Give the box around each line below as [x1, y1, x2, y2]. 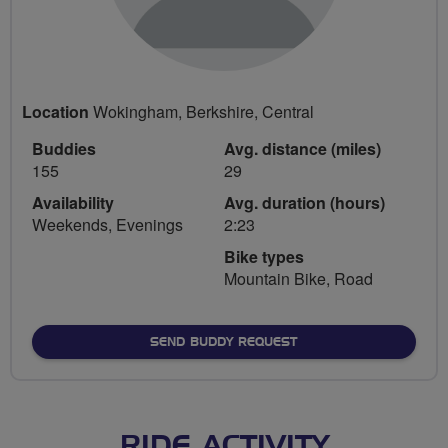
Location [22, 99, 89, 123]
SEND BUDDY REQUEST [150, 335, 297, 348]
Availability [32, 190, 114, 214]
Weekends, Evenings [32, 212, 183, 236]
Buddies [32, 136, 96, 160]
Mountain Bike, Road [224, 266, 373, 290]
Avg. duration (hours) [224, 190, 385, 214]
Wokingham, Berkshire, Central [89, 99, 314, 123]
